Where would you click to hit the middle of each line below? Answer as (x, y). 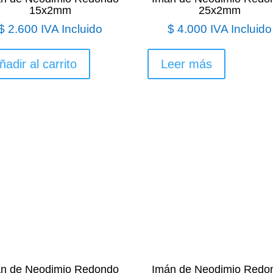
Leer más (187, 64)
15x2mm (51, 10)
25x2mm (220, 10)
